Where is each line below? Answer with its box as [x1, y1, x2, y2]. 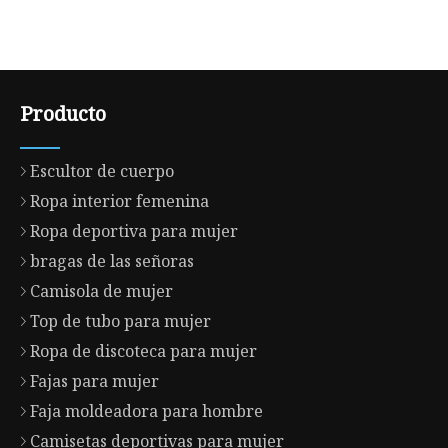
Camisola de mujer [30, 280, 174, 303]
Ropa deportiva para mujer [30, 220, 239, 243]
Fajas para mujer [30, 370, 160, 393]
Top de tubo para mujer [30, 310, 212, 333]
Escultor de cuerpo [30, 160, 175, 183]
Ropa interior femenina [30, 190, 210, 213]
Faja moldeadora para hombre [30, 400, 264, 423]
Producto [20, 100, 107, 128]
